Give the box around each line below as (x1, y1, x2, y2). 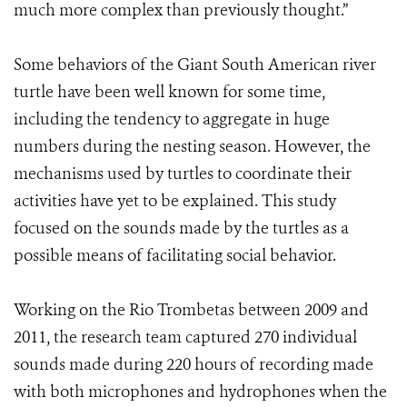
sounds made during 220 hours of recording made (14, 353, 373, 375)
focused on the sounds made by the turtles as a (14, 217, 349, 239)
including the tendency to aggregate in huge (14, 108, 330, 130)
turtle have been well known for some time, (14, 81, 325, 103)
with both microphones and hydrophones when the (14, 381, 387, 402)
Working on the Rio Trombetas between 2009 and (14, 299, 369, 321)
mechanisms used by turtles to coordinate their (14, 163, 352, 184)
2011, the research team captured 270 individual (14, 326, 357, 348)
